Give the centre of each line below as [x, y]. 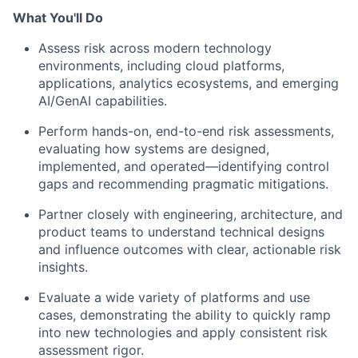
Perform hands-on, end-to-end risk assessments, [186, 131]
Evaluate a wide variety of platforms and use [174, 298]
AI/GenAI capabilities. [103, 101]
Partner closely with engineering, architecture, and [191, 215]
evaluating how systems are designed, [154, 149]
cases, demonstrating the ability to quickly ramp [185, 315]
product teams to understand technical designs [181, 232]
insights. [63, 267]
